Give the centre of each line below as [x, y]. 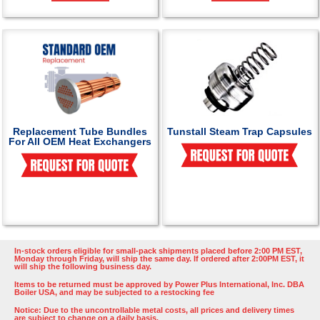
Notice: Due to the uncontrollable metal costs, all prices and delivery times [154, 310]
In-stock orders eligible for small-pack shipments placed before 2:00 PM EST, [158, 251]
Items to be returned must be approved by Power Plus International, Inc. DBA [159, 284]
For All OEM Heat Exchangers [80, 141]
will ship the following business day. [83, 266]
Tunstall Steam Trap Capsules [240, 131]
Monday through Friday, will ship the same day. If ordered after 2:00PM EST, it [159, 259]
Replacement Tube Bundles [80, 131]
